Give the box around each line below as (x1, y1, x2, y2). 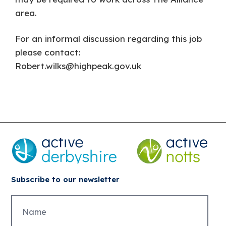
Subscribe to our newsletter (11, 175, 120, 184)
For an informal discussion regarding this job (15, 33, 202, 44)
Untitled (11, 195, 45, 205)
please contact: (15, 47, 81, 58)
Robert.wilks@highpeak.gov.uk (15, 61, 142, 71)
